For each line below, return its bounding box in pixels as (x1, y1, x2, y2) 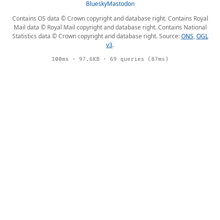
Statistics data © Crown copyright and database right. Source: (12, 32, 181, 41)
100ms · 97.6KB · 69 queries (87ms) (52, 56, 168, 63)
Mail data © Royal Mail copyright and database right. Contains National (13, 23, 207, 32)
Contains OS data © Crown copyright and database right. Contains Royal (12, 14, 208, 23)
